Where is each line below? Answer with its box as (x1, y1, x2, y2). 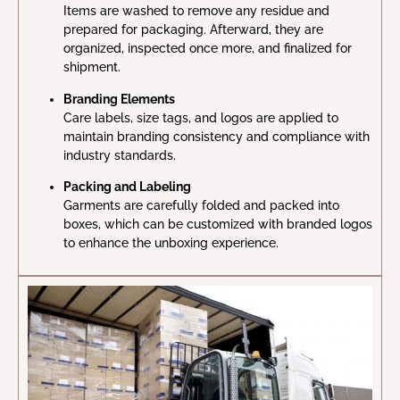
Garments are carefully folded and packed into (63, 198, 339, 213)
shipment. (63, 60, 121, 75)
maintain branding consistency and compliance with (63, 129, 370, 144)
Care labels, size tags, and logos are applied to (63, 110, 338, 125)
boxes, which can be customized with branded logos (63, 217, 372, 232)
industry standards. (63, 147, 176, 162)
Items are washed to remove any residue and (63, 4, 329, 19)
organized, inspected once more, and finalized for (63, 41, 352, 56)
